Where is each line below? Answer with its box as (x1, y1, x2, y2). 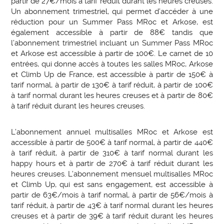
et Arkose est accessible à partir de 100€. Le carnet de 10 (11, 49, 213, 58)
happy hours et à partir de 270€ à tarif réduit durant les (11, 159, 213, 168)
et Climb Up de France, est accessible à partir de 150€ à (11, 70, 213, 79)
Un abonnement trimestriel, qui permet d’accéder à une (11, 7, 213, 16)
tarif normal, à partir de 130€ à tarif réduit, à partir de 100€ (11, 80, 213, 90)
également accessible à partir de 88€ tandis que (11, 28, 213, 37)
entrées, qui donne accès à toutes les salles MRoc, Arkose (11, 59, 213, 69)
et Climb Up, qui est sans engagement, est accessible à (11, 180, 213, 189)
